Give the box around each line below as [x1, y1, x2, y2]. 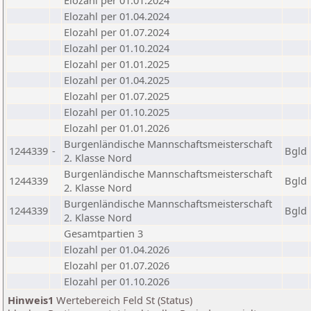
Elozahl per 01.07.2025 [64, 89, 169, 103]
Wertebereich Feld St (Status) [53, 293, 192, 307]
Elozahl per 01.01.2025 [64, 57, 169, 71]
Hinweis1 [8, 293, 53, 307]
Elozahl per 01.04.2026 [64, 242, 169, 256]
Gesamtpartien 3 [64, 226, 143, 240]
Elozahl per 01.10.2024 [64, 41, 169, 55]
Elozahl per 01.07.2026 [64, 258, 169, 272]
